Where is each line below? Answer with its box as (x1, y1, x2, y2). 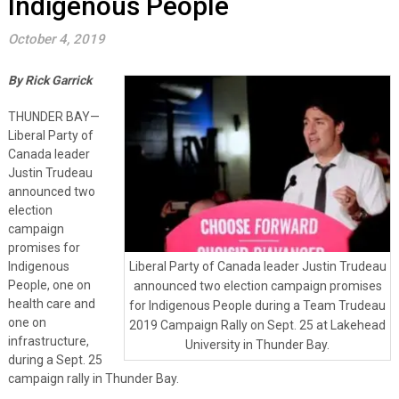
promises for (7, 240, 80, 255)
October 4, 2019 (7, 30, 105, 47)
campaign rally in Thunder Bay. (7, 370, 179, 386)
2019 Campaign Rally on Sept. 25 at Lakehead (129, 318, 387, 333)
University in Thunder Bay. (185, 338, 330, 353)
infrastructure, (7, 333, 89, 348)
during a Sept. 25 (7, 352, 102, 367)
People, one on (7, 277, 91, 292)
